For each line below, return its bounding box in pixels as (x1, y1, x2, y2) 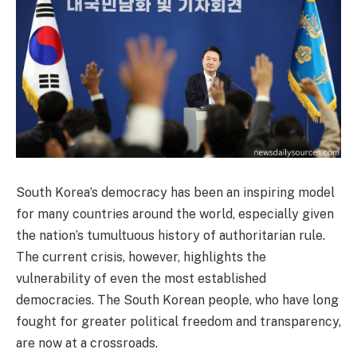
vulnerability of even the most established (16, 271, 266, 287)
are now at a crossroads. (16, 335, 158, 351)
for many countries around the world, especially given (16, 206, 334, 222)
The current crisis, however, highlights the (16, 249, 266, 265)
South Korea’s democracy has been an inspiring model (16, 185, 335, 201)
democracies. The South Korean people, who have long (16, 292, 339, 308)
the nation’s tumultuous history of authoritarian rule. (16, 228, 325, 244)
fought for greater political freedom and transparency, (16, 314, 341, 330)
